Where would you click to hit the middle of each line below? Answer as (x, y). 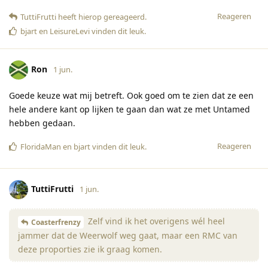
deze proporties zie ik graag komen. (90, 249)
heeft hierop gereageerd (100, 17)
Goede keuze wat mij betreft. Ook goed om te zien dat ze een (131, 96)
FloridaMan (41, 147)
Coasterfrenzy (56, 222)
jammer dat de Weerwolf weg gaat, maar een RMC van (128, 235)
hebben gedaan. (42, 123)
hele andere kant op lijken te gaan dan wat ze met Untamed (130, 109)
